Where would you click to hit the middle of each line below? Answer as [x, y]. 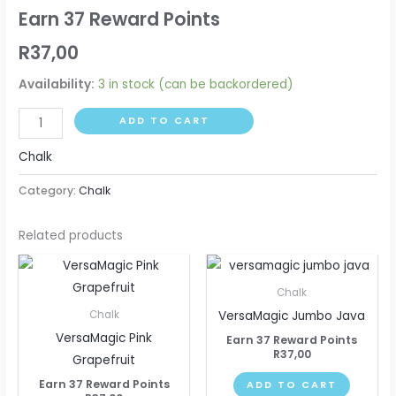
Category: [49, 190]
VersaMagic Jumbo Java [292, 316]
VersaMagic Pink [104, 339]
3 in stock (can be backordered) [196, 85]
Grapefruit [104, 361]
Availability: [57, 85]
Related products [71, 235]
